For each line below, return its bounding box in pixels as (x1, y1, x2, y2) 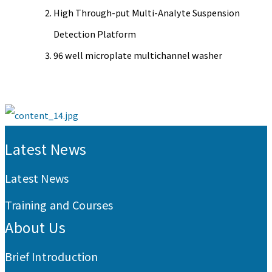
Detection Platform (53, 27, 136, 41)
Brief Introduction (5, 248, 98, 265)
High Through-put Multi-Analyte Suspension (53, 6, 240, 19)
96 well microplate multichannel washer (53, 49, 222, 62)
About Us (5, 217, 66, 238)
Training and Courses (5, 197, 113, 213)
